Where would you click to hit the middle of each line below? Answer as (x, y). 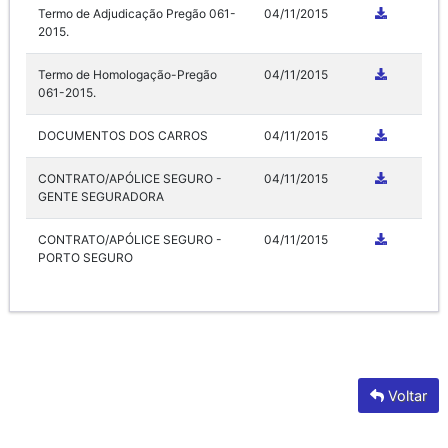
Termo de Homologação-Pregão (127, 74)
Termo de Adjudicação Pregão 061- (137, 13)
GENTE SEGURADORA (101, 196)
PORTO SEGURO (85, 257)
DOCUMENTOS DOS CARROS (123, 135)
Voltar (405, 395)
